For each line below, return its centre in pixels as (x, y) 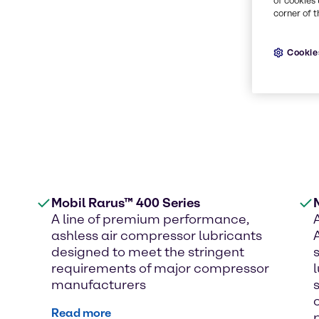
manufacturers (99, 284)
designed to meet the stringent (148, 252)
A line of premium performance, (150, 219)
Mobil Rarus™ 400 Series (126, 203)
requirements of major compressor (160, 268)
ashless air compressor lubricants (157, 235)
